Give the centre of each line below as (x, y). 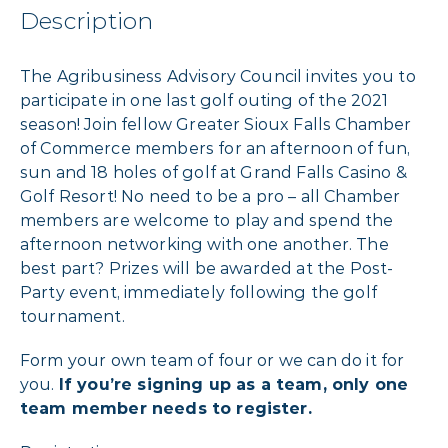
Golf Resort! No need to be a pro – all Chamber (210, 196)
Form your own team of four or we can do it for (212, 360)
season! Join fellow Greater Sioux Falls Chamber (216, 124)
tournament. (74, 316)
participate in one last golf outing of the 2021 (204, 100)
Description (87, 20)
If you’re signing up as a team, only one (233, 384)
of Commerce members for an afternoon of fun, (215, 148)
